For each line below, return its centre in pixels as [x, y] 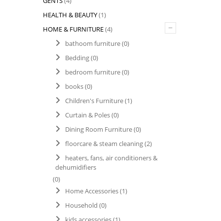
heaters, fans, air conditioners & [111, 158]
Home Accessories [92, 191]
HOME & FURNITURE [73, 29]
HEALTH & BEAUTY [70, 15]
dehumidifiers [76, 167]
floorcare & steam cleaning [104, 144]
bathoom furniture [93, 43]
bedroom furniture [93, 72]
